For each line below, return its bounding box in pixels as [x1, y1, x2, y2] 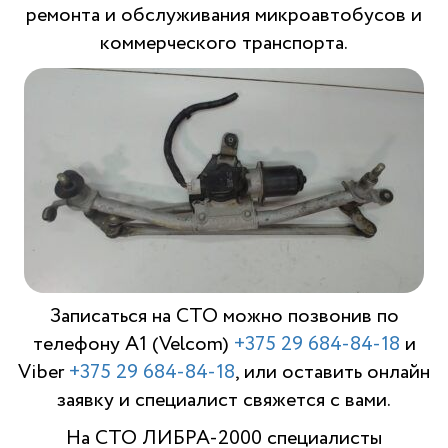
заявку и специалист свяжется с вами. [57, 386, 391, 415]
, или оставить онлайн [235, 358, 430, 387]
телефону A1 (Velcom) [32, 330, 234, 359]
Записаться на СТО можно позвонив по [49, 302, 399, 331]
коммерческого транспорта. [100, 29, 348, 58]
